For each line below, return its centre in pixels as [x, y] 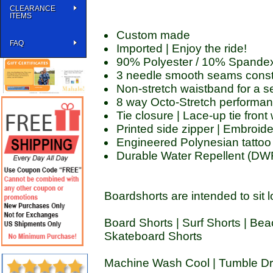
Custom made [153, 35]
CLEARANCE [33, 9]
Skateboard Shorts [153, 236]
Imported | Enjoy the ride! [182, 48]
